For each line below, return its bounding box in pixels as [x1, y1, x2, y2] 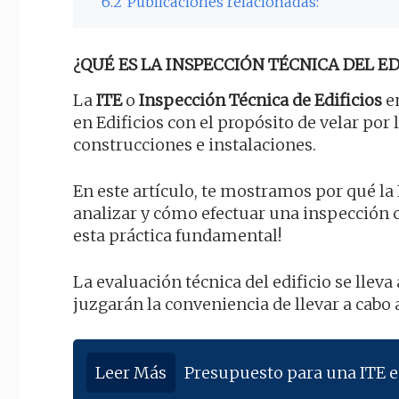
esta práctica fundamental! [73, 225, 281, 247]
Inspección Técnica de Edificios [139, 90, 382, 111]
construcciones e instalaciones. [73, 134, 316, 156]
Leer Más [95, 362, 167, 384]
